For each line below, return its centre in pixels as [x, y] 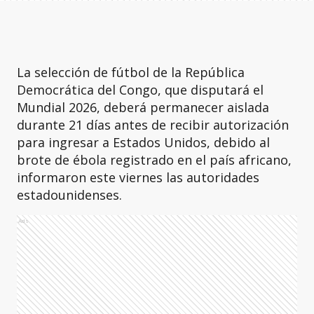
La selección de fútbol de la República [131, 72]
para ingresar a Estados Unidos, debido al [143, 142]
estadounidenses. [69, 195]
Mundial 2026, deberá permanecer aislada [143, 107]
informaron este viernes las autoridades [138, 177]
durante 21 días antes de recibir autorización [153, 125]
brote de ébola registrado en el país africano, [154, 160]
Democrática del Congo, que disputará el [140, 90]
